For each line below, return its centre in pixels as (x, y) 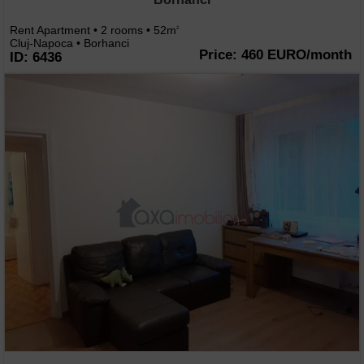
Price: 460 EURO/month (275, 54)
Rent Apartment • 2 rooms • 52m (93, 30)
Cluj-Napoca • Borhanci (69, 43)
